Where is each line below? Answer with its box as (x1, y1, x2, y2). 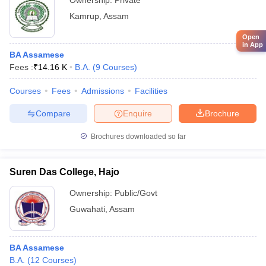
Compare (35, 108, 71, 118)
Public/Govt (115, 188, 157, 198)
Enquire (123, 108, 152, 118)
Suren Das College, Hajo (9, 167, 119, 177)
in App (242, 41, 263, 49)
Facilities (135, 86, 167, 96)
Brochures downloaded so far (89, 132, 186, 141)
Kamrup (69, 11, 99, 21)
